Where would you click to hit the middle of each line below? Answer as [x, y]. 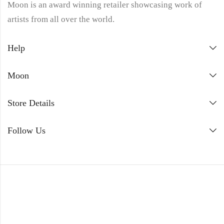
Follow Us [26, 131]
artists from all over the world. [61, 19]
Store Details [31, 103]
